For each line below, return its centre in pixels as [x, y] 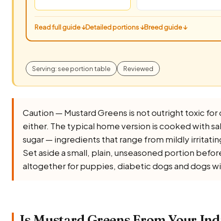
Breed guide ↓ [166, 27]
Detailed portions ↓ [115, 27]
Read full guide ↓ [60, 27]
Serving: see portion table [71, 68]
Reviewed [138, 68]
